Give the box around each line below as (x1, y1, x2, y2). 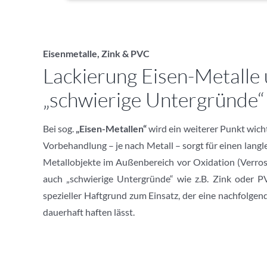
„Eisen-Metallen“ (76, 122, 147, 134)
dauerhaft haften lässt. (42, 206, 135, 218)
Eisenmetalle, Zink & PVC (42, 47, 150, 59)
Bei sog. (42, 122, 76, 134)
